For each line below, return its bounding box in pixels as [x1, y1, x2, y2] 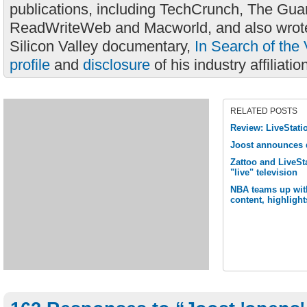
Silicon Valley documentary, [10, 38, 195, 55]
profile [10, 56, 50, 73]
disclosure [83, 56, 150, 73]
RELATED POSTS [230, 106, 297, 116]
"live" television [230, 167, 297, 177]
